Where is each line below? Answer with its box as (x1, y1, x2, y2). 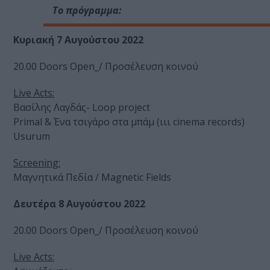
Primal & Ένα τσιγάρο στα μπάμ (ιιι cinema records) (13, 115, 245, 129)
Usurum (13, 130, 50, 143)
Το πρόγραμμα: (52, 4, 122, 17)
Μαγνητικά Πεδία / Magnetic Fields (13, 171, 171, 184)
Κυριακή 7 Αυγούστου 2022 (13, 33, 143, 47)
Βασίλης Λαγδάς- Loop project (13, 101, 150, 115)
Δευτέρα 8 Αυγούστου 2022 (13, 197, 145, 211)
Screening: (13, 156, 60, 170)
